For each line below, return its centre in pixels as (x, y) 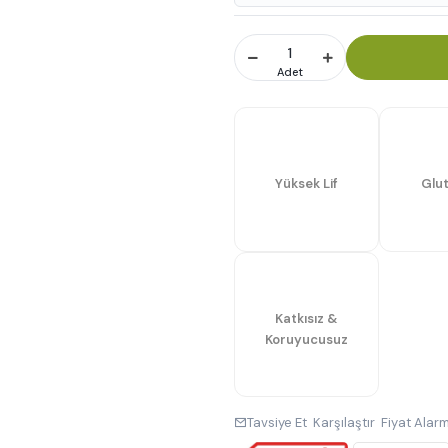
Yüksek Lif (306, 184)
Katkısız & (306, 318)
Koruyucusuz (306, 339)
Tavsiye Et (277, 423)
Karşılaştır (344, 423)
